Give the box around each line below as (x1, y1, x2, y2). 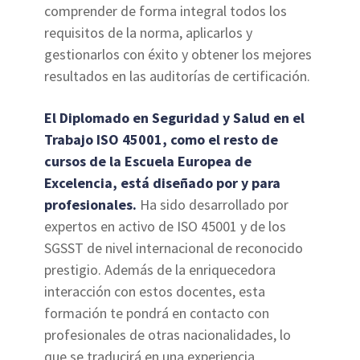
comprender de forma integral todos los (44, 2, 288, 21)
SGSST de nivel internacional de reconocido (44, 239, 304, 258)
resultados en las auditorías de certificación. (44, 67, 311, 86)
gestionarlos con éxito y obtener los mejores (44, 45, 313, 64)
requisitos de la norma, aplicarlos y (44, 23, 253, 43)
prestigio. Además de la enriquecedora (44, 260, 276, 280)
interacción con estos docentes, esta (44, 282, 266, 301)
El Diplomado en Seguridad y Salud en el (44, 108, 305, 128)
